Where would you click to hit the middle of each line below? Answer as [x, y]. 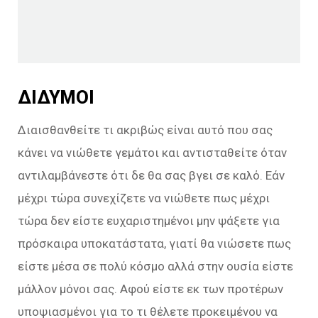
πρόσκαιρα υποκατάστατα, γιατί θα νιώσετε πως [154, 244]
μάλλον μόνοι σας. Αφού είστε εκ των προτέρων [150, 289]
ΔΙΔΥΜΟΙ [56, 97]
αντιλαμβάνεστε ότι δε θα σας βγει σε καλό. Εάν [151, 176]
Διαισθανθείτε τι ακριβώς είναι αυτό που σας [145, 130]
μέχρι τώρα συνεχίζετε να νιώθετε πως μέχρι [144, 198]
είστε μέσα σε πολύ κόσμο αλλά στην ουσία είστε [155, 267]
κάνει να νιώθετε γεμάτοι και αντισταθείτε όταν [152, 153]
